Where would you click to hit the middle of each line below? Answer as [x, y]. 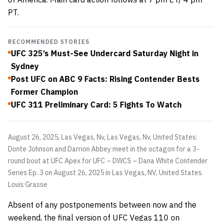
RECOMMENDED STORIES [49, 41]
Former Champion [44, 92]
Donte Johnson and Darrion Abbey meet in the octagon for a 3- [104, 149]
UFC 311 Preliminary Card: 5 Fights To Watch [96, 104]
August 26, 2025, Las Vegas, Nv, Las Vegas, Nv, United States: [103, 137]
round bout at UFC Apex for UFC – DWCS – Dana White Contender [108, 161]
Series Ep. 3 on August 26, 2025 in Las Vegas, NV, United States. [106, 172]
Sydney [25, 66]
